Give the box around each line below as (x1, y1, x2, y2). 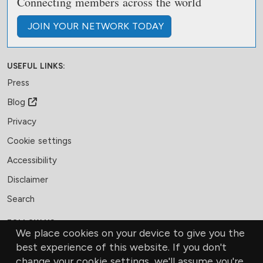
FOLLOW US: (7, 218, 57, 228)
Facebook (21, 231, 92, 252)
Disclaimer (7, 174, 48, 186)
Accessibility (7, 155, 57, 166)
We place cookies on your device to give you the (15, 227, 245, 239)
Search (7, 194, 35, 205)
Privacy (7, 116, 36, 127)
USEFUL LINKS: (7, 62, 65, 71)
